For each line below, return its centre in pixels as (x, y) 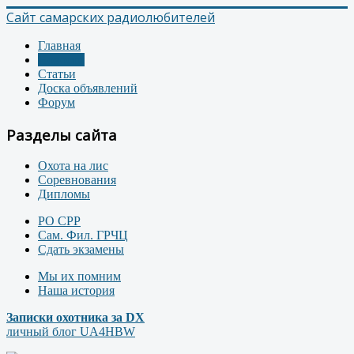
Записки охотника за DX (75, 318)
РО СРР (59, 221)
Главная (59, 45)
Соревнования (77, 180)
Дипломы (64, 194)
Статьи (57, 74)
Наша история (76, 291)
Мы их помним (79, 277)
